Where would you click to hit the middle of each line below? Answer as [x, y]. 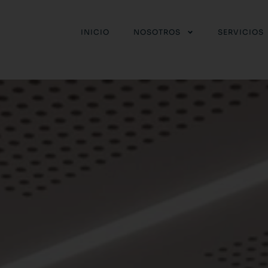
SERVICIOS [241, 32]
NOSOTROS [157, 32]
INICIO [95, 32]
